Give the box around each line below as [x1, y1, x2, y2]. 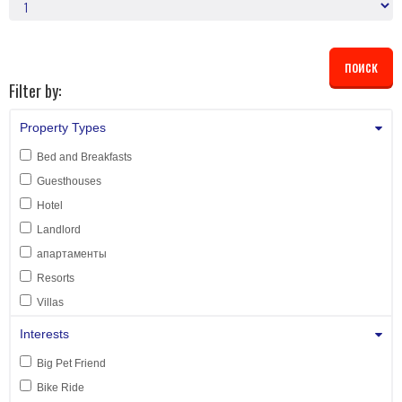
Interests [20, 327, 69, 342]
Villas [37, 296, 64, 310]
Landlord [37, 223, 81, 237]
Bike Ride [37, 381, 84, 395]
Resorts [37, 272, 74, 285]
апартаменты [37, 248, 107, 261]
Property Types [20, 120, 106, 135]
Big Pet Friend [37, 357, 106, 371]
